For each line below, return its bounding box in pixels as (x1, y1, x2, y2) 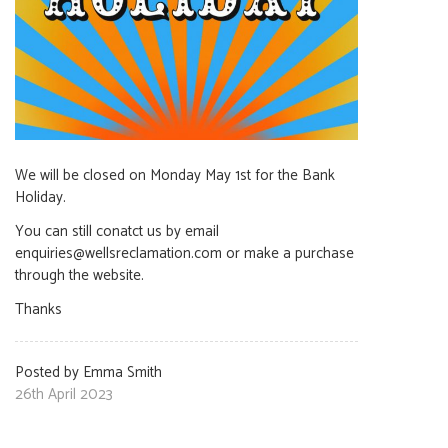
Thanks (15, 297, 66, 322)
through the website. (15, 263, 144, 288)
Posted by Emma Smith (15, 360, 162, 385)
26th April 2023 (15, 382, 113, 407)
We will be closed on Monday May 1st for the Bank (15, 163, 335, 188)
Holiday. (15, 185, 66, 210)
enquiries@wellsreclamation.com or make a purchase (15, 241, 354, 266)
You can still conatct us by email (15, 219, 219, 244)
